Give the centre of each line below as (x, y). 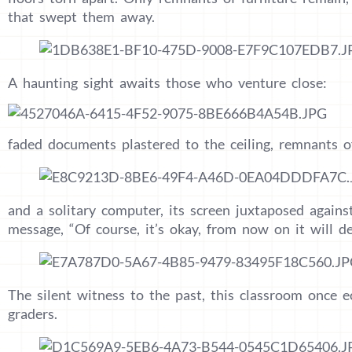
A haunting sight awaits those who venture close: (167, 82)
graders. (33, 313)
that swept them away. (81, 16)
